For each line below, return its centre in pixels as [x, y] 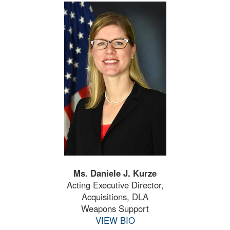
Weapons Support [115, 208]
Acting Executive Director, [115, 185]
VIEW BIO [115, 220]
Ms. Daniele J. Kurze [115, 173]
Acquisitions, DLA [115, 197]
